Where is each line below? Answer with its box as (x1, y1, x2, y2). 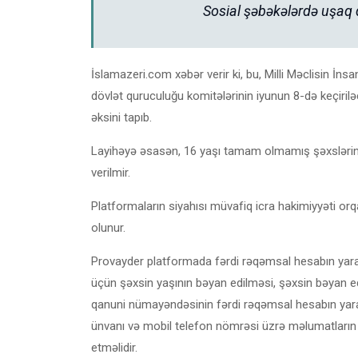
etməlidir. (91, 340, 137, 355)
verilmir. (91, 165, 130, 180)
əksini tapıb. (91, 109, 152, 125)
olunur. (91, 220, 125, 235)
